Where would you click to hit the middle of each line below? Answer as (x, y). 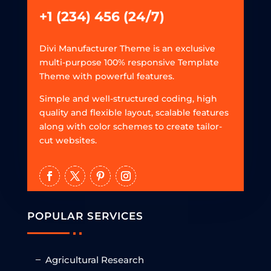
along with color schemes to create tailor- (130, 126)
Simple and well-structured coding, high (128, 98)
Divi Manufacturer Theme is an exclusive (127, 48)
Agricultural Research (94, 260)
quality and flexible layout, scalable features (134, 112)
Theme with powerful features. (106, 76)
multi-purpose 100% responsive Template (129, 62)
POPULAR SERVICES (85, 216)
